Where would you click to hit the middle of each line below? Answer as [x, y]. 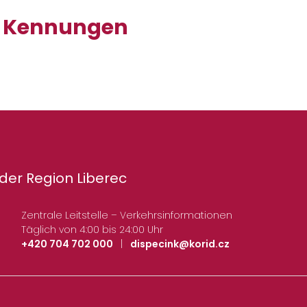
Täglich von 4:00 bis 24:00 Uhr [92, 230]
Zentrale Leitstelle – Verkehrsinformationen [126, 216]
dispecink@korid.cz [180, 244]
